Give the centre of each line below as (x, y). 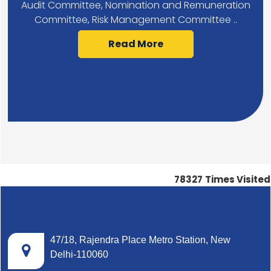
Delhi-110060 (79, 254)
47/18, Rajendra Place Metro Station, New (140, 240)
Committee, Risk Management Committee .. (135, 20)
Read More (135, 44)
